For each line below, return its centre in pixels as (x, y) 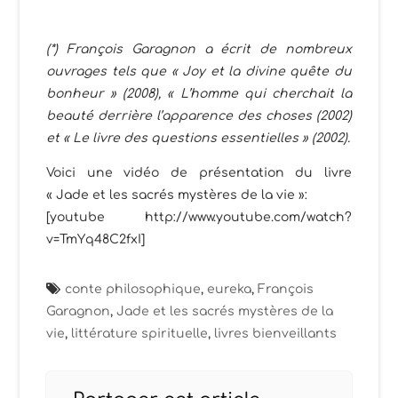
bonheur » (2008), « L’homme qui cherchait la (199, 93)
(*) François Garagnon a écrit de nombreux (199, 49)
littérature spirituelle (140, 333)
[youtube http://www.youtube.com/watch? (199, 217)
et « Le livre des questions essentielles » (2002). (199, 138)
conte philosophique (133, 289)
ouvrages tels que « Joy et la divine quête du (199, 71)
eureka (230, 289)
